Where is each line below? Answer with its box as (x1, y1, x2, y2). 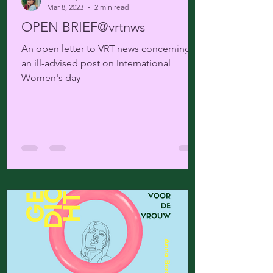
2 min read (94, 2, 129, 12)
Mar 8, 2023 (47, 2, 83, 12)
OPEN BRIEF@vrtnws (21, 19, 145, 35)
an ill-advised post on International (21, 57, 171, 69)
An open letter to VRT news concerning (21, 43, 191, 54)
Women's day (21, 72, 80, 83)
